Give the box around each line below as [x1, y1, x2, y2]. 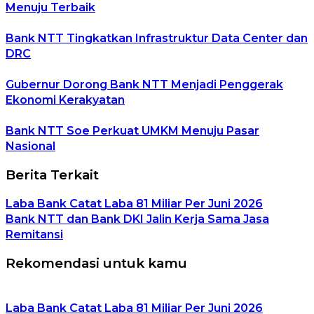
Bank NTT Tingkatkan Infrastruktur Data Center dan [6, 31, 308, 45]
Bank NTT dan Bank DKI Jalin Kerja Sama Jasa [6, 212, 269, 226]
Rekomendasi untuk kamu [6, 255, 187, 272]
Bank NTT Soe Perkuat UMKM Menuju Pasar [6, 123, 259, 137]
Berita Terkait [6, 166, 99, 183]
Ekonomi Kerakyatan [6, 93, 125, 107]
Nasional [6, 139, 55, 153]
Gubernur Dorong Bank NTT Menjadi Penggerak [6, 77, 283, 91]
